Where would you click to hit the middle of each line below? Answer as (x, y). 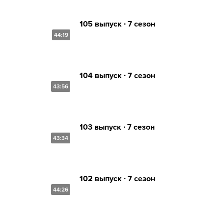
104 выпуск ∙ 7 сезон (117, 75)
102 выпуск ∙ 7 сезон (117, 179)
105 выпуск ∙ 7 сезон (117, 24)
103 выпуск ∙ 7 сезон (117, 127)
